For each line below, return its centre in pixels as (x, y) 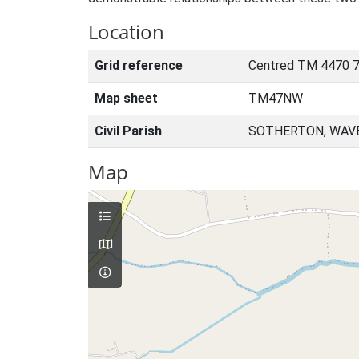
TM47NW (276, 98)
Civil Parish (128, 131)
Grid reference (139, 65)
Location (126, 32)
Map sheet (126, 98)
